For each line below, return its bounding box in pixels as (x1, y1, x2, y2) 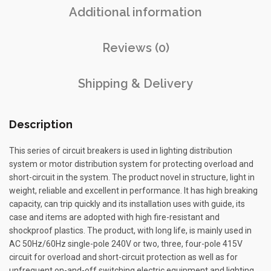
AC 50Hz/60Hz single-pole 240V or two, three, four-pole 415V (9, 239, 243, 249)
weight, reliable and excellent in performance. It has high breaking (9, 186, 258, 195)
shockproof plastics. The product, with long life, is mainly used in (9, 226, 252, 235)
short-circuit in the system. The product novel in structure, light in (9, 172, 255, 182)
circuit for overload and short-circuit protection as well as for (9, 252, 238, 262)
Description (9, 118, 73, 131)
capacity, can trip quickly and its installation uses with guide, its (9, 199, 245, 209)
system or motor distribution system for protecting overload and (9, 159, 253, 169)
